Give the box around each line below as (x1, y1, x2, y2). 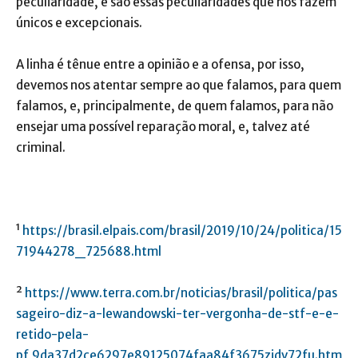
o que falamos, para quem (193, 77, 341, 93)
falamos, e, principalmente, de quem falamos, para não (16, 97, 333, 113)
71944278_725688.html (16, 243, 161, 259)
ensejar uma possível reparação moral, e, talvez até (16, 118, 310, 134)
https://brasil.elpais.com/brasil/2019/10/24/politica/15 (22, 222, 342, 238)
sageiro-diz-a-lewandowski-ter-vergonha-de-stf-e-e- (16, 305, 339, 321)
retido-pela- (16, 326, 89, 342)
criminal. (16, 139, 66, 155)
